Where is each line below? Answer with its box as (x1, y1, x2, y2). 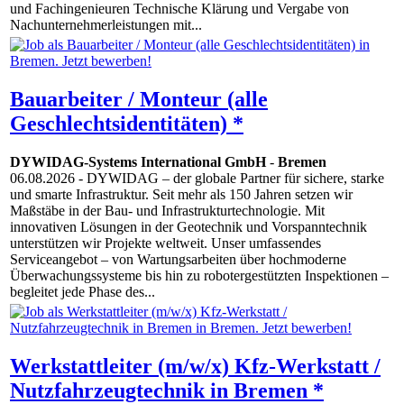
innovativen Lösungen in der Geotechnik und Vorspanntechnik (10, 219, 367, 235)
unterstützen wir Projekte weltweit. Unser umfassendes (10, 235, 321, 252)
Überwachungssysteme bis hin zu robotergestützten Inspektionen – (10, 268, 389, 284)
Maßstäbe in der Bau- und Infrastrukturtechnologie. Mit (10, 203, 325, 219)
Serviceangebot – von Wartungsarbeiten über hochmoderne (10, 252, 346, 268)
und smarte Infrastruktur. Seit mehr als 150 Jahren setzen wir (10, 187, 353, 203)
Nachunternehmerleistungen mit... (10, 17, 202, 33)
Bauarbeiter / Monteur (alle (10, 87, 268, 112)
